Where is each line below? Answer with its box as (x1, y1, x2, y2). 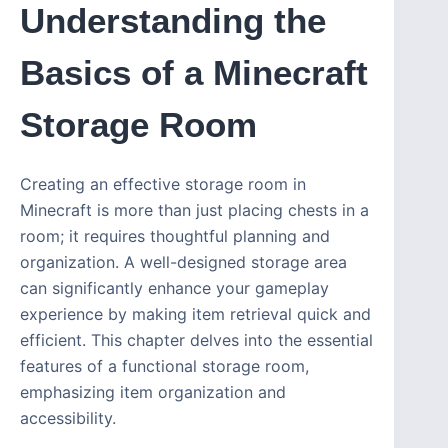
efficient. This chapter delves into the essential (20, 330, 373, 351)
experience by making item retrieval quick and (20, 304, 371, 325)
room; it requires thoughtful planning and (20, 226, 330, 247)
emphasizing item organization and (20, 382, 286, 403)
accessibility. (20, 408, 116, 429)
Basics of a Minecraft (20, 52, 368, 92)
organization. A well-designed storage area (20, 252, 347, 273)
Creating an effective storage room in (20, 174, 306, 195)
